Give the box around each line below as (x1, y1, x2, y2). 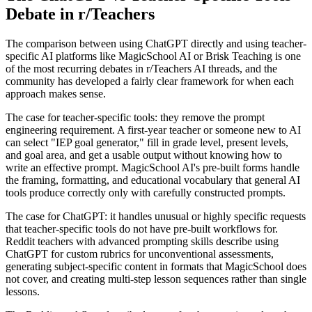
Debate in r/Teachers (6, 4, 155, 23)
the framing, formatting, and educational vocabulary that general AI (6, 173, 300, 186)
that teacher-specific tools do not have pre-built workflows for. (6, 222, 278, 235)
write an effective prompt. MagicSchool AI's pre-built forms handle (6, 161, 299, 173)
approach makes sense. (6, 87, 106, 100)
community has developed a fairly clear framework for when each (6, 75, 294, 87)
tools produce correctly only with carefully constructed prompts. (6, 186, 286, 198)
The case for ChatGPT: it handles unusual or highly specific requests (6, 210, 306, 222)
